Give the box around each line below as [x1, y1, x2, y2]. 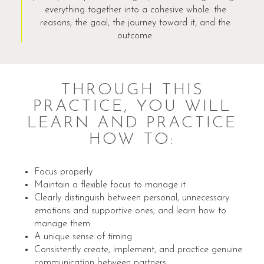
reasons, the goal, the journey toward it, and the [40, 18, 230, 28]
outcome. [117, 31, 154, 41]
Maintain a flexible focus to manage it [34, 180, 186, 190]
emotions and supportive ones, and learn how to [34, 206, 226, 216]
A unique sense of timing [34, 232, 132, 242]
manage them [34, 219, 90, 229]
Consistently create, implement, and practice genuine [34, 245, 242, 255]
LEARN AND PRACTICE [27, 115, 237, 132]
